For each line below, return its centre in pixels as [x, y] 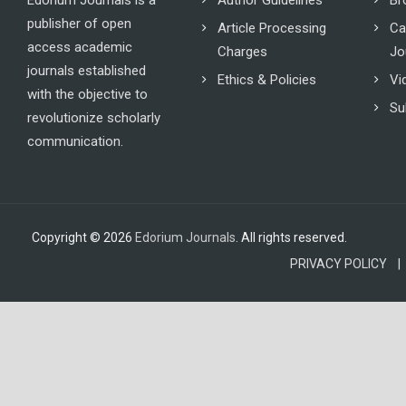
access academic [79, 47]
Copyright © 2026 [83, 237]
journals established [86, 71]
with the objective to [87, 94]
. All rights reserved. [291, 237]
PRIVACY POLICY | [346, 264]
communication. [75, 141]
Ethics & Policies [266, 80]
